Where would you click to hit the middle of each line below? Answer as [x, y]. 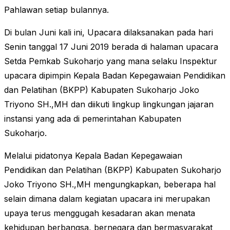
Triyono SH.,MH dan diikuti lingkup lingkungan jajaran [109, 104]
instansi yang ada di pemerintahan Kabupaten [93, 119]
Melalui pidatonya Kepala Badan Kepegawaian [93, 156]
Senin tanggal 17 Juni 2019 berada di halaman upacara [111, 47]
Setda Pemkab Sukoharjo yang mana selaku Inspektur [111, 61]
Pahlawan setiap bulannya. [56, 10]
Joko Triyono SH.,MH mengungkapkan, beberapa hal [110, 185]
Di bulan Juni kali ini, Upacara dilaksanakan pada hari [109, 33]
